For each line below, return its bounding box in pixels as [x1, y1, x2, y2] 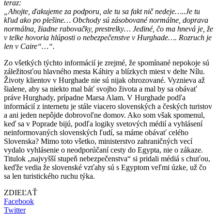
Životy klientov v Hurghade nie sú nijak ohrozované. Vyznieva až [4, 76, 205, 84]
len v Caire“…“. [4, 42, 55, 50]
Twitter [4, 205, 26, 214]
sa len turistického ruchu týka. [4, 171, 95, 180]
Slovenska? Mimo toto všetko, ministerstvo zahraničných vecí [4, 137, 192, 145]
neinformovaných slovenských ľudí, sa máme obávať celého [4, 128, 188, 137]
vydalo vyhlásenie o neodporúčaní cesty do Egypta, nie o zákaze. [4, 145, 203, 154]
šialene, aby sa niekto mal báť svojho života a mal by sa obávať [4, 84, 197, 93]
